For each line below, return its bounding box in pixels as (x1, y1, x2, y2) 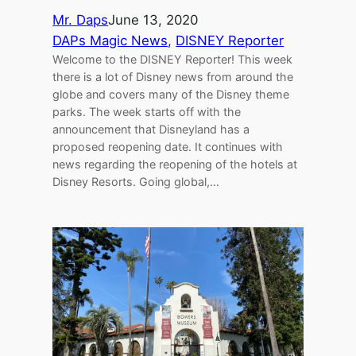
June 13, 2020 (108, 11, 199, 28)
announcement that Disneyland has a (52, 122, 250, 136)
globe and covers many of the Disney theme (52, 87, 290, 101)
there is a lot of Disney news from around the (52, 69, 294, 83)
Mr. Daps (52, 11, 109, 28)
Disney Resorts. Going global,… (52, 174, 220, 188)
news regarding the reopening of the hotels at (52, 157, 298, 171)
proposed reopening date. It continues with (52, 139, 284, 153)
